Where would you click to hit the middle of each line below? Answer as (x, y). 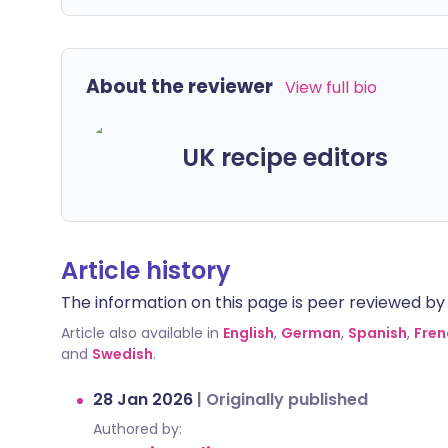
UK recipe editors (285, 157)
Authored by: (137, 429)
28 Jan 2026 (145, 399)
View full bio (331, 87)
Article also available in (140, 333)
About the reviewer (179, 86)
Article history (146, 270)
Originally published (287, 399)
